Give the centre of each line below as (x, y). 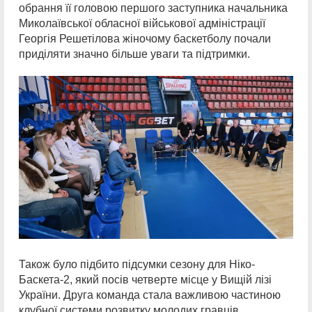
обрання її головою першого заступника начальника (153, 8)
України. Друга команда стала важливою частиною (150, 295)
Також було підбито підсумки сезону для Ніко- (137, 264)
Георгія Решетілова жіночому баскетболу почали (145, 38)
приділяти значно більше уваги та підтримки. (134, 54)
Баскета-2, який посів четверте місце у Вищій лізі (145, 279)
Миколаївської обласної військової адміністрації (142, 23)
